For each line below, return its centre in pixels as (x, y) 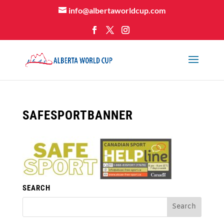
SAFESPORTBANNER (77, 115)
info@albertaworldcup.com (117, 10)
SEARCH (36, 188)
